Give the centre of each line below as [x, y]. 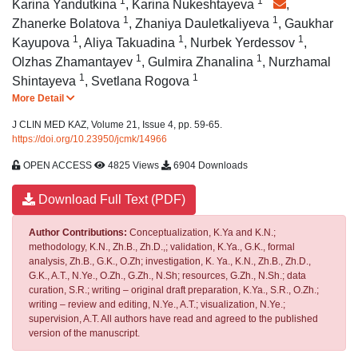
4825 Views [133, 165]
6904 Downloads [209, 165]
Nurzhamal [300, 62]
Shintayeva [46, 81]
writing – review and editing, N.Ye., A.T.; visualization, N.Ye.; [157, 304]
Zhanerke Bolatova [68, 23]
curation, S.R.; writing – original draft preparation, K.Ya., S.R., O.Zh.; [174, 290]
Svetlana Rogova [142, 81]
